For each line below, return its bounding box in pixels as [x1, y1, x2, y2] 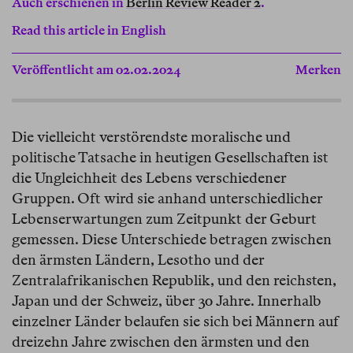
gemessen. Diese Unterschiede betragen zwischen [12, 231, 332, 248]
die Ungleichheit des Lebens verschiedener [12, 169, 287, 187]
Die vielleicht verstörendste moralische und [12, 128, 291, 146]
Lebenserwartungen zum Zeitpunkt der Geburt [12, 210, 317, 228]
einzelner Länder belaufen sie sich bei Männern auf [12, 313, 339, 330]
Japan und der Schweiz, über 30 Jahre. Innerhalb [12, 292, 321, 310]
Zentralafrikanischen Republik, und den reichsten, [12, 272, 336, 289]
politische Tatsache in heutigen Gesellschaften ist [12, 149, 329, 166]
